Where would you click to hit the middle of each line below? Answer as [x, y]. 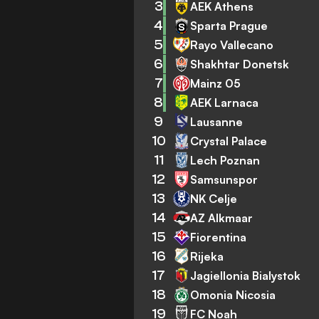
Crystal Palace [229, 141]
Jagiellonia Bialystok [246, 275]
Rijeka [207, 256]
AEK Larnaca [225, 102]
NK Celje [214, 198]
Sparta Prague [229, 25]
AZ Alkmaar [222, 218]
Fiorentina [219, 237]
